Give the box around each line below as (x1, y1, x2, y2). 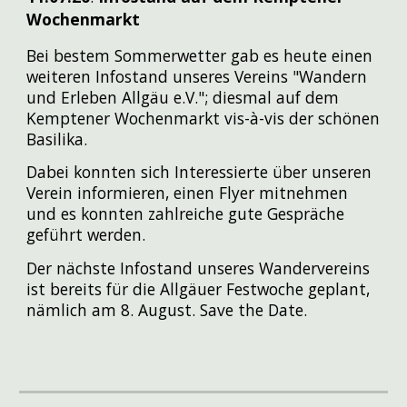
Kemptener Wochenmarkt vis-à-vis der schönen (26, 106, 381, 129)
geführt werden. (26, 223, 151, 246)
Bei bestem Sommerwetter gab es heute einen (26, 44, 373, 66)
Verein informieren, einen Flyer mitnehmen (26, 182, 349, 204)
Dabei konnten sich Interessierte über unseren (26, 161, 372, 184)
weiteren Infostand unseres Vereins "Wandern (26, 65, 368, 87)
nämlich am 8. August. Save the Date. (26, 298, 308, 321)
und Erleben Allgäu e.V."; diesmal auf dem (26, 85, 340, 108)
